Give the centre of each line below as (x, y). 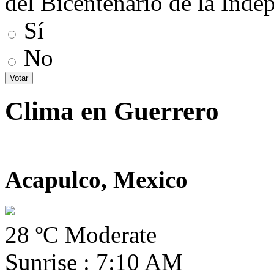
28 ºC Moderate (81, 235)
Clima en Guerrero (112, 111)
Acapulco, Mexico (96, 180)
